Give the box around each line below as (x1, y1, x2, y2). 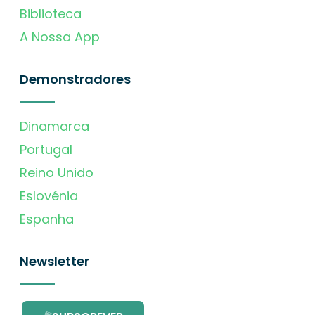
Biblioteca (20, 4, 82, 22)
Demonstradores (20, 70, 131, 88)
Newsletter (20, 252, 89, 270)
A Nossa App (20, 27, 100, 46)
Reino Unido (20, 163, 94, 181)
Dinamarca (20, 117, 89, 135)
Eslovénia (20, 186, 78, 205)
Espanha (20, 210, 74, 228)
